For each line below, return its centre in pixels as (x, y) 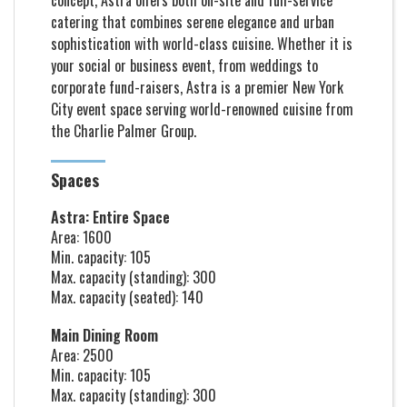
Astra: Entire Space (110, 217)
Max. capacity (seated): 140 (127, 297)
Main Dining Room (104, 335)
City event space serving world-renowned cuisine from (202, 109)
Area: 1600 (81, 237)
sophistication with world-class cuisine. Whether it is (202, 44)
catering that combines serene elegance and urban (193, 22)
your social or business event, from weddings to (184, 65)
